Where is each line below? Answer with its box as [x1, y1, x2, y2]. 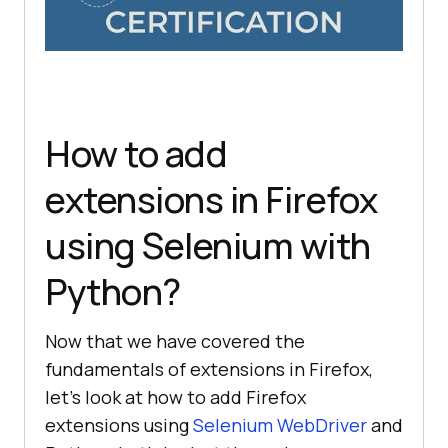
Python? [45, 267, 181, 317]
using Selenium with [45, 221, 371, 271]
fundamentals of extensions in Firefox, [45, 357, 373, 382]
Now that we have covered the [45, 329, 305, 354]
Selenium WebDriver [193, 413, 367, 438]
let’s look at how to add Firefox [45, 385, 306, 410]
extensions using [45, 413, 193, 438]
